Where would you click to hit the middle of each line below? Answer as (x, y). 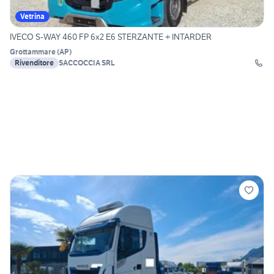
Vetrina (32, 17)
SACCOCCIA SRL (87, 63)
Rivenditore (34, 63)
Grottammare (33, 52)
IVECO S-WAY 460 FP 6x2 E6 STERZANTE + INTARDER (111, 37)
